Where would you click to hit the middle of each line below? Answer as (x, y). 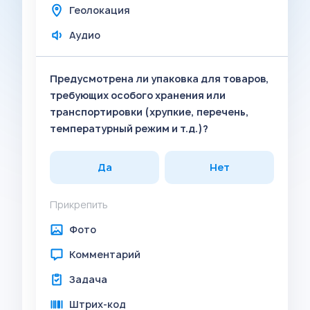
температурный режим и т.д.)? (129, 128)
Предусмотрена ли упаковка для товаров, (159, 79)
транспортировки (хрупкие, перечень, (149, 112)
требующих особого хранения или (138, 95)
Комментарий (105, 254)
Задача (88, 279)
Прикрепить (79, 204)
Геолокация (100, 10)
